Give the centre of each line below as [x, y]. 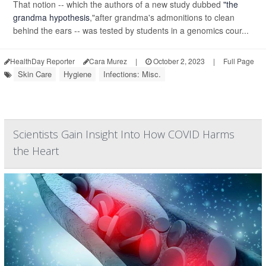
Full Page [239, 61]
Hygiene [77, 74]
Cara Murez [108, 61]
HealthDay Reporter [42, 61]
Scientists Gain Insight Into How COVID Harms [124, 134]
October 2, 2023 [178, 61]
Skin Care [35, 74]
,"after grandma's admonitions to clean [162, 17]
